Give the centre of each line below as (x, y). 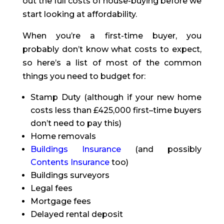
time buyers (177, 110)
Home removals (63, 136)
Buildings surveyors (70, 175)
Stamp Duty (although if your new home (116, 97)
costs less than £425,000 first (90, 110)
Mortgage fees (60, 201)
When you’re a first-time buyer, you (112, 36)
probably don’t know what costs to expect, (112, 49)
